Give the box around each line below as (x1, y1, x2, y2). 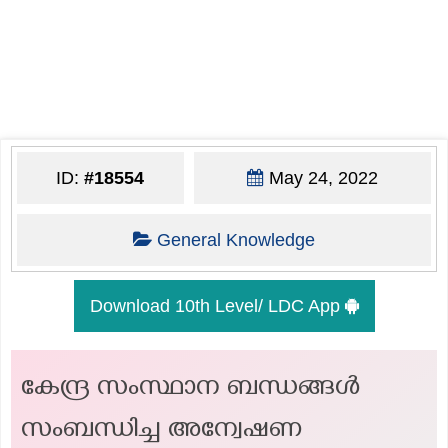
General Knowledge (156, 229, 315, 250)
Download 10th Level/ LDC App (89, 295, 345, 316)
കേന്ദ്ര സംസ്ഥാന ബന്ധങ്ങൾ (21, 372, 360, 408)
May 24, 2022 (263, 167, 378, 188)
